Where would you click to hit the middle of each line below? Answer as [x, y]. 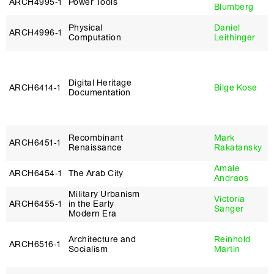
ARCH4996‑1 [36, 33]
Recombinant [96, 138]
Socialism [88, 249]
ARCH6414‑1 [35, 88]
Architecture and [102, 239]
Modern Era [93, 214]
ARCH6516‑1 [35, 244]
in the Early [91, 204]
